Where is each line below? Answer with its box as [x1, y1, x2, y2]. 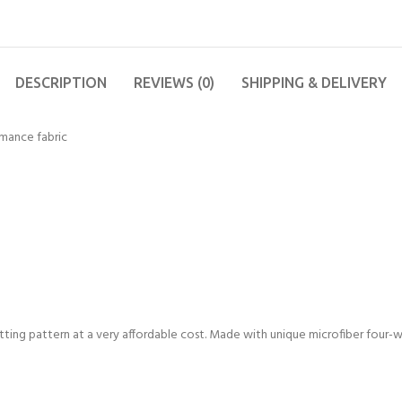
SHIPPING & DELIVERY [241, 74, 387, 92]
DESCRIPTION [15, 74, 107, 92]
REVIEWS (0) [134, 74, 214, 92]
